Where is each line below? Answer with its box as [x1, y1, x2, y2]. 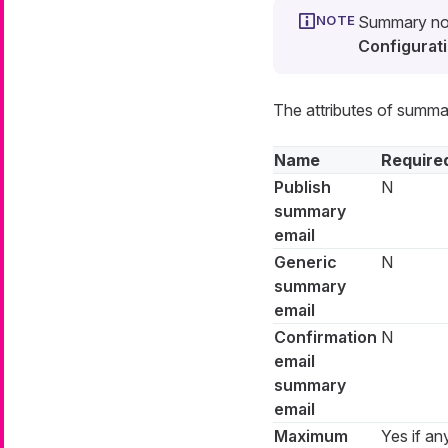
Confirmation [273, 327, 377, 348]
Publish [273, 177, 331, 198]
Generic [273, 252, 337, 273]
